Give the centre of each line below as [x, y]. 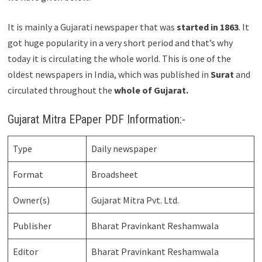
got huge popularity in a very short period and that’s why [120, 42]
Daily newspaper [124, 149]
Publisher [32, 226]
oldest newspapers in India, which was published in [109, 74]
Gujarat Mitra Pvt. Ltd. [135, 200]
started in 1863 [207, 27]
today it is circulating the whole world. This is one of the [119, 58]
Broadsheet [114, 175]
